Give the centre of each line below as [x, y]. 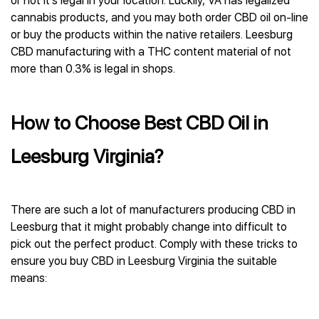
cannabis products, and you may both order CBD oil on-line [159, 17]
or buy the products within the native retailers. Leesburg [152, 35]
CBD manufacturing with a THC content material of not [151, 52]
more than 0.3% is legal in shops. [93, 69]
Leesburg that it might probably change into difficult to [149, 227]
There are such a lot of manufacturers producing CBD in [153, 210]
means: [29, 278]
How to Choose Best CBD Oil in [140, 123]
